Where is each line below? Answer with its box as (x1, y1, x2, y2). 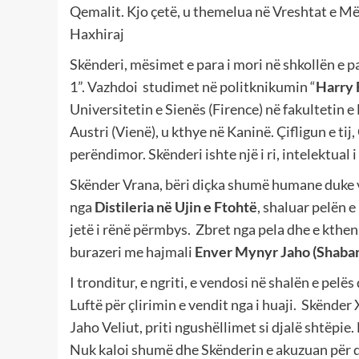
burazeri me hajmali (70, 243, 195, 261)
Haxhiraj (70, 25, 124, 43)
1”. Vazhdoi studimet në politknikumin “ (70, 78, 316, 96)
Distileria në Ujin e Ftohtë (95, 198, 257, 216)
